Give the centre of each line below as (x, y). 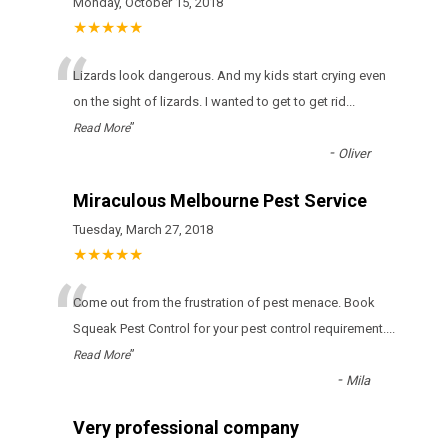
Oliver (354, 154)
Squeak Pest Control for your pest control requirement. (229, 329)
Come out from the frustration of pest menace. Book (224, 303)
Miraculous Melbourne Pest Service (220, 201)
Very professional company (186, 428)
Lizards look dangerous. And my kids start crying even (229, 76)
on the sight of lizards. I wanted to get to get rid (209, 102)
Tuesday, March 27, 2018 (143, 230)
